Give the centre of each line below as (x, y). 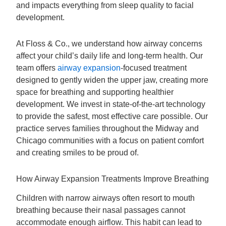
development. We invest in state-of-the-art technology (111, 104)
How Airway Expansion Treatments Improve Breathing (113, 179)
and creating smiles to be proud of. (78, 152)
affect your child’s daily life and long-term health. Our (110, 55)
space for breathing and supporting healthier (95, 92)
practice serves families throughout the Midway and (108, 128)
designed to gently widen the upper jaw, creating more (112, 80)
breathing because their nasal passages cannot (101, 210)
